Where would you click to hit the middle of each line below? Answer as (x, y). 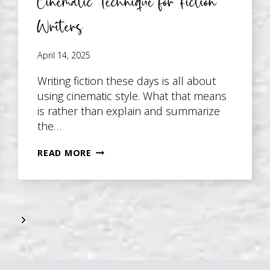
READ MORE (64, 152)
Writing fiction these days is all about (127, 80)
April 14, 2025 (64, 55)
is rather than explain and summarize (129, 111)
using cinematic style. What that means (132, 96)
